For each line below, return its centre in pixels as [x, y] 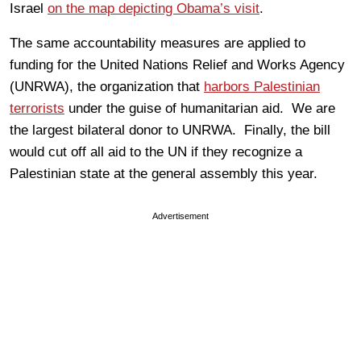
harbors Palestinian [262, 87]
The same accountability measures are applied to [158, 43]
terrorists [37, 108]
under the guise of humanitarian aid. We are [200, 108]
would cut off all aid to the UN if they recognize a [156, 152]
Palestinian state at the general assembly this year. [164, 174]
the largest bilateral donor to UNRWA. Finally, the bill [170, 130]
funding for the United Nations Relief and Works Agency [177, 65]
